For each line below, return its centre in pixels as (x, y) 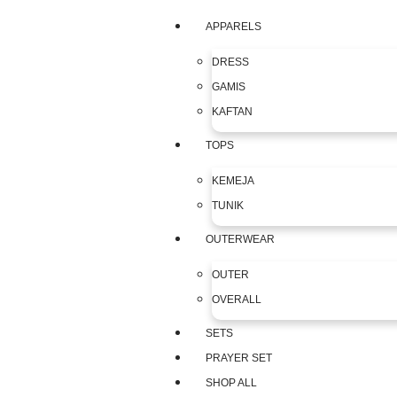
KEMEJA (234, 181)
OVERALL (237, 300)
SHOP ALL (232, 383)
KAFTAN (233, 112)
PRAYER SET (239, 358)
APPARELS (234, 27)
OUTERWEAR (241, 239)
